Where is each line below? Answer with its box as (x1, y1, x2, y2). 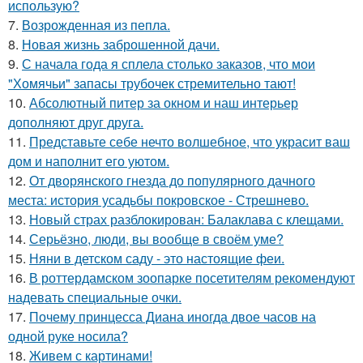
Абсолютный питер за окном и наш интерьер (29, 93, 298, 113)
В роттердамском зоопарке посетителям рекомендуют (29, 268, 355, 288)
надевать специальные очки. (8, 288, 181, 307)
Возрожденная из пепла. (22, 15, 170, 35)
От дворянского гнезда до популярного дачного (29, 171, 315, 190)
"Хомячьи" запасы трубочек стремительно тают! (8, 74, 296, 93)
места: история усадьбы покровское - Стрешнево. (8, 190, 309, 210)
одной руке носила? (8, 327, 128, 346)
